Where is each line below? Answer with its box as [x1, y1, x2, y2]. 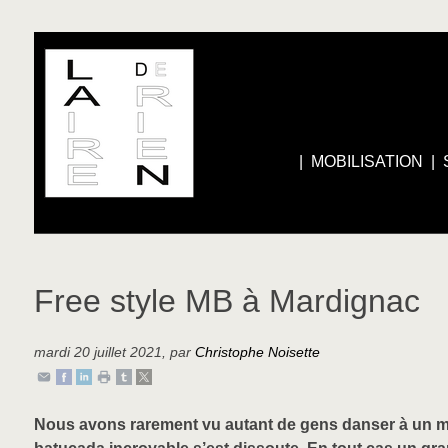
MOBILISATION [311, 152, 424, 170]
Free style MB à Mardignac [33, 283, 420, 319]
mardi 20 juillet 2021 [33, 343, 162, 360]
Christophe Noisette [194, 343, 320, 360]
